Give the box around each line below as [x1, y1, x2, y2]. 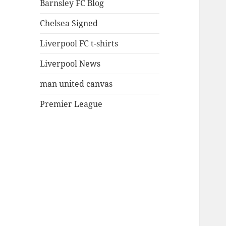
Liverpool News [40, 58, 101, 70]
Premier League [40, 98, 103, 110]
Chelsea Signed [40, 18, 98, 29]
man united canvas [40, 78, 113, 90]
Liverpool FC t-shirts [40, 38, 119, 49]
